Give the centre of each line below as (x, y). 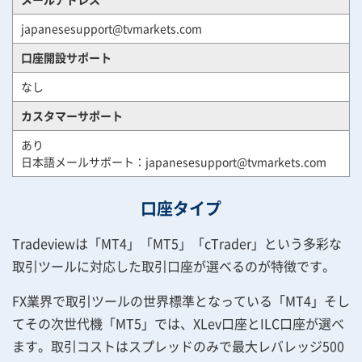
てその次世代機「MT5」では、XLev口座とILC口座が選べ (178, 323)
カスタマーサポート (72, 116)
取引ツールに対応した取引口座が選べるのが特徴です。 (174, 266)
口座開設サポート (66, 57)
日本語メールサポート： (83, 162)
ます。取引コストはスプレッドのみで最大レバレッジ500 (178, 346)
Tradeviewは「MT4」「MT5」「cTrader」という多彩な (177, 243)
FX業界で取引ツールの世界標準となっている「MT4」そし (181, 301)
